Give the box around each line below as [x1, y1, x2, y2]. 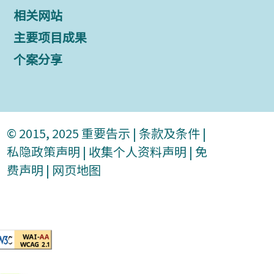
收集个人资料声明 [89, 142, 187, 160]
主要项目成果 [13, 28, 87, 46]
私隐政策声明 [7, 142, 80, 160]
